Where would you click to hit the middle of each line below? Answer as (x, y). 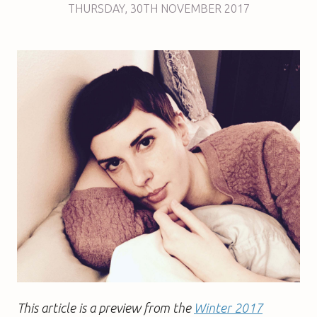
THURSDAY (96, 8)
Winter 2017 (228, 307)
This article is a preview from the (105, 307)
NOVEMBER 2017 (205, 8)
